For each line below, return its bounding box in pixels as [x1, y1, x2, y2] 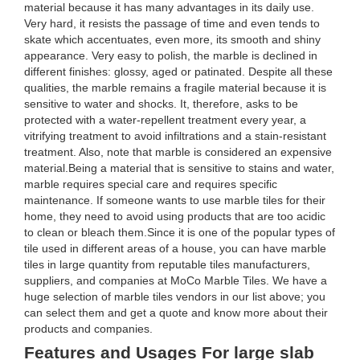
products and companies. [24, 322, 153, 336]
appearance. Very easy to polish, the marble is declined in [24, 49, 317, 63]
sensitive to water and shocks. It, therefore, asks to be [24, 97, 298, 111]
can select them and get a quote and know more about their [24, 306, 328, 320]
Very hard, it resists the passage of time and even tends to [24, 17, 320, 31]
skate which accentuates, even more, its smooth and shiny [24, 33, 321, 47]
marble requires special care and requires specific [24, 178, 277, 191]
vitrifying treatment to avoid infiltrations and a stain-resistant [24, 129, 326, 143]
